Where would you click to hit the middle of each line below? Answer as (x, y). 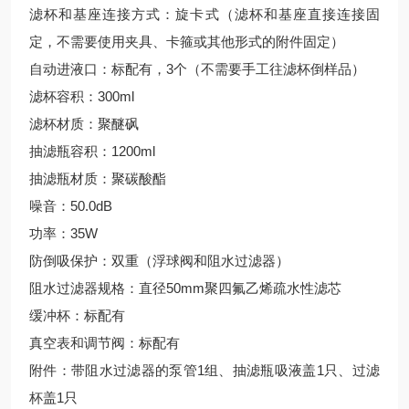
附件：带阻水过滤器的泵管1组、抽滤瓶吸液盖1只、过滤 (204, 370)
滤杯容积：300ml (82, 96)
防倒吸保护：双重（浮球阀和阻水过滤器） (159, 261)
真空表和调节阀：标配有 (105, 343)
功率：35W (63, 233)
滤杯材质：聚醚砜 (84, 124)
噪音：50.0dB (71, 206)
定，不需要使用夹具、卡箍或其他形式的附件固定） (187, 42)
